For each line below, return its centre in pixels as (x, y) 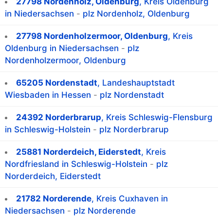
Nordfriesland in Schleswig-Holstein (76, 164)
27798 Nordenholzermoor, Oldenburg (92, 36)
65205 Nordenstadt (57, 83)
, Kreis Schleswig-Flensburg (157, 118)
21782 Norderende (54, 199)
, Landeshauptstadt (136, 83)
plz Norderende (105, 211)
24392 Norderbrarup (59, 118)
